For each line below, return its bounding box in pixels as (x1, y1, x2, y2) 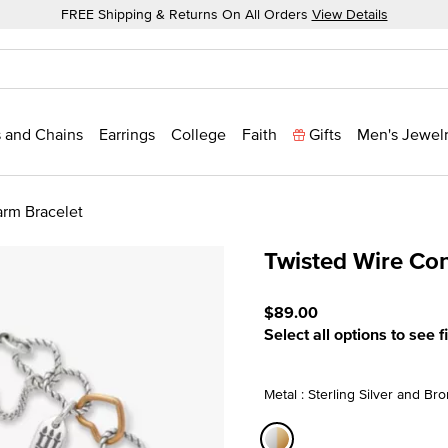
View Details (311, 4, 388, 24)
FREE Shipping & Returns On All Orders (60, 4, 312, 24)
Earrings (99, 123, 155, 145)
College (171, 123, 226, 145)
